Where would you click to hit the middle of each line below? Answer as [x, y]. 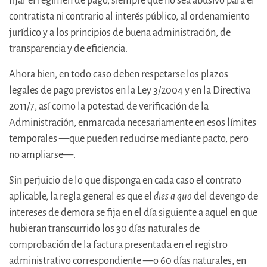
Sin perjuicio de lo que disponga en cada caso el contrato [125, 181]
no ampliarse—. [42, 155]
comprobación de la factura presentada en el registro [118, 245]
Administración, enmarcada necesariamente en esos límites [133, 123]
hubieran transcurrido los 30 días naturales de [104, 229]
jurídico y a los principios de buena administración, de [120, 33]
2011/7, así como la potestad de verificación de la [109, 107]
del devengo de [226, 197]
